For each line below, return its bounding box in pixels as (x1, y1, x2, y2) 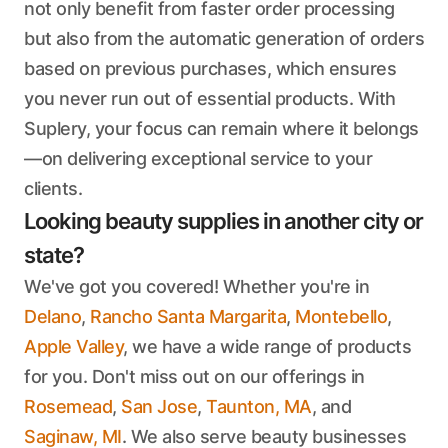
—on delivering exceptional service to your (24, 148, 372, 169)
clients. (24, 178, 82, 199)
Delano (24, 306, 81, 327)
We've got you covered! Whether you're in (24, 276, 369, 297)
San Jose (121, 396, 197, 417)
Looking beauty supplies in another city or (24, 208, 423, 234)
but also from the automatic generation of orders (24, 28, 424, 49)
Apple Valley (24, 336, 123, 357)
